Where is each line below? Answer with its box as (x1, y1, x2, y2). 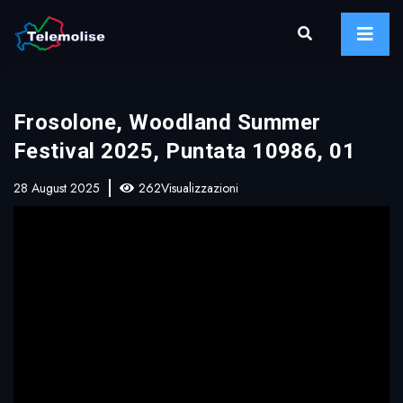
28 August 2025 (13, 179, 100, 197)
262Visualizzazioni (139, 179, 238, 197)
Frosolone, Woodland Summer (13, 110, 321, 135)
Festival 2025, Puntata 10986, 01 (13, 139, 356, 164)
